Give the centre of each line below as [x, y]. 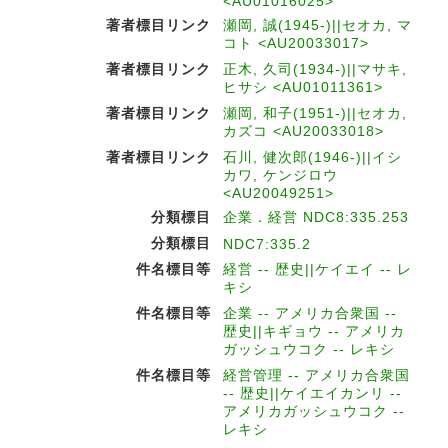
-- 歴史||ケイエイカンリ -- [312, 392]
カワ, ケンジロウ [280, 174]
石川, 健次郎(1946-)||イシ [312, 156]
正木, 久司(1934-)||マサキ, [315, 68]
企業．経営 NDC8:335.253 [316, 216]
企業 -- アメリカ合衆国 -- [310, 312]
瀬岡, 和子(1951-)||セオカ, [315, 112]
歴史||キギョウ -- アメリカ [314, 330]
